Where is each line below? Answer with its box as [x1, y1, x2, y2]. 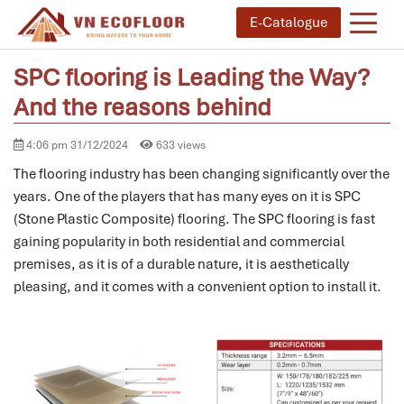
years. [14, 187, 51, 206]
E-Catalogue [250, 14, 327, 32]
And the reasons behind [14, 91, 271, 123]
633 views [153, 137, 206, 152]
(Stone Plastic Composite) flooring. [14, 209, 230, 228]
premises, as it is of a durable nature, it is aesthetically [14, 254, 349, 273]
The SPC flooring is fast [233, 209, 375, 228]
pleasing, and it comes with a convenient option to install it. [14, 277, 381, 296]
